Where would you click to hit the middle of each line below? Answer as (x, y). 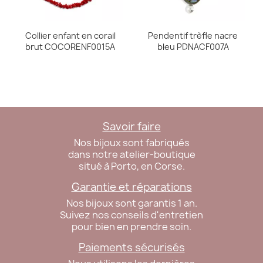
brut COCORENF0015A (70, 46)
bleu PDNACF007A (193, 46)
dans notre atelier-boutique (131, 155)
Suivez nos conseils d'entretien (131, 215)
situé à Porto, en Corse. (131, 166)
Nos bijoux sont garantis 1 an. (131, 203)
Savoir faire (131, 127)
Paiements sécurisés (131, 248)
